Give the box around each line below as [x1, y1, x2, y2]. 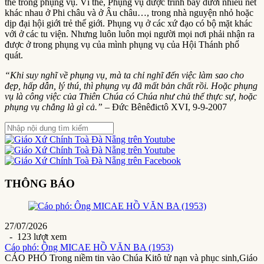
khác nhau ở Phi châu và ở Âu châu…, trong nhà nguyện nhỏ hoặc [5, 7, 253, 18]
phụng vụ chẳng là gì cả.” [5, 101, 103, 112]
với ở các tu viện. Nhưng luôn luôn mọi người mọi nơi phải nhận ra [5, 28, 255, 39]
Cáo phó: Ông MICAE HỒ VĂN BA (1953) [5, 242, 173, 253]
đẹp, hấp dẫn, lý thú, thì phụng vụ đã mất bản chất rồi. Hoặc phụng [5, 80, 258, 91]
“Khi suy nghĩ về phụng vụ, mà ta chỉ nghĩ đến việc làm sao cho [5, 70, 244, 80]
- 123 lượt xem [5, 232, 67, 242]
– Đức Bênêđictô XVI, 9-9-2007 [103, 101, 227, 112]
